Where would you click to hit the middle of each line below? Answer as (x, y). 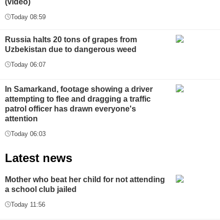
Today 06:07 (28, 64)
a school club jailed (41, 189)
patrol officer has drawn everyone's (70, 109)
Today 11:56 (28, 204)
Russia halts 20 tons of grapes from (71, 39)
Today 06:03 (28, 134)
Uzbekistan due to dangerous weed (71, 49)
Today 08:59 (28, 17)
